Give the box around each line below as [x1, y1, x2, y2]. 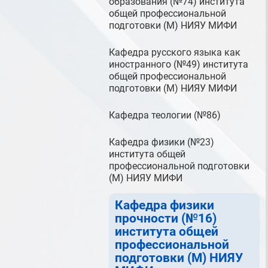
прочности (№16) [115, 211, 217, 226]
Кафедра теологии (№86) [109, 109, 221, 121]
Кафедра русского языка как [109, 47, 240, 58]
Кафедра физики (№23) [109, 136, 214, 148]
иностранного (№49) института [109, 59, 248, 70]
